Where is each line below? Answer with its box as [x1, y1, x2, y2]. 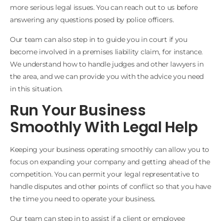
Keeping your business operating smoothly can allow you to [10, 145, 210, 154]
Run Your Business [10, 100, 146, 121]
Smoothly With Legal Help [10, 117, 198, 138]
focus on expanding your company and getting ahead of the [10, 157, 210, 167]
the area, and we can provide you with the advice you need [10, 72, 204, 81]
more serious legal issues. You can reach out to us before [10, 3, 198, 12]
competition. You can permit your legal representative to [10, 170, 199, 179]
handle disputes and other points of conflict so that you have [10, 182, 211, 191]
